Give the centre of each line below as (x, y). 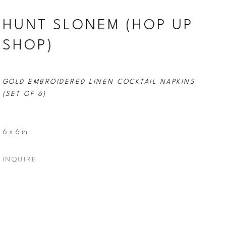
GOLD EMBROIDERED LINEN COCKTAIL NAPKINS (99, 82)
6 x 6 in (15, 132)
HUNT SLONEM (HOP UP (98, 25)
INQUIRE (20, 159)
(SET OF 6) (24, 94)
